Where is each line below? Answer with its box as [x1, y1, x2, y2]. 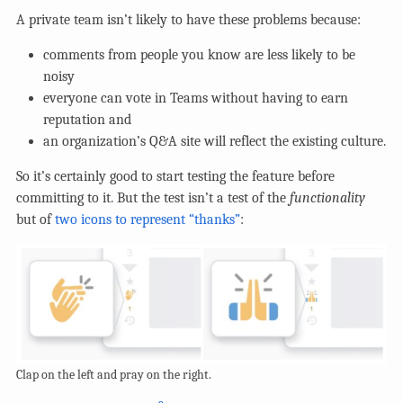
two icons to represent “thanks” [55, 211, 240, 228]
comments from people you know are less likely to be [43, 47, 355, 64]
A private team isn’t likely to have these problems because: [16, 12, 361, 29]
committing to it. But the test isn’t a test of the [16, 190, 290, 207]
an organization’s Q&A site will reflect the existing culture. [43, 133, 386, 150]
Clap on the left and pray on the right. [16, 367, 211, 382]
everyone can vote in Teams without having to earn [43, 90, 348, 107]
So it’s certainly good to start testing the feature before [16, 168, 335, 185]
